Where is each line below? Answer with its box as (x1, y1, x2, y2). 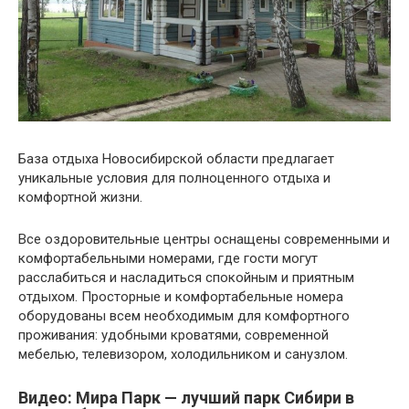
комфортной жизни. (18, 188, 142, 205)
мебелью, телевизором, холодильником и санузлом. (18, 345, 348, 362)
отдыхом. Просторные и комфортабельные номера (18, 288, 343, 305)
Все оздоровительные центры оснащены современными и (18, 230, 390, 247)
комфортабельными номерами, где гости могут (18, 249, 318, 267)
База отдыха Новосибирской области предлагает (18, 150, 334, 167)
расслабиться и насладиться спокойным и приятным (18, 268, 354, 286)
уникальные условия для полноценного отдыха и (18, 169, 330, 186)
